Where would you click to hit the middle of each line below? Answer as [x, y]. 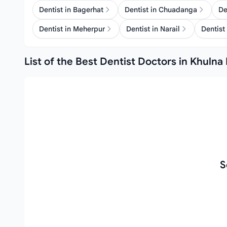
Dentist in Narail [153, 29]
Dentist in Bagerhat [71, 10]
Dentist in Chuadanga [161, 10]
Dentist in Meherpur [72, 29]
